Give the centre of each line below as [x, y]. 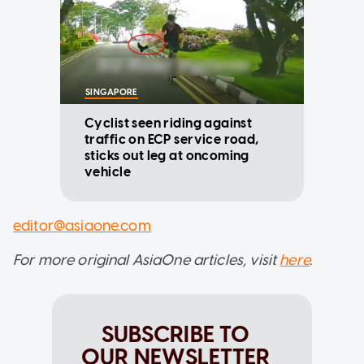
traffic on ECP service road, [172, 140]
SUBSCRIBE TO [175, 334]
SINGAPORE [111, 93]
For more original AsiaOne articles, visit [147, 260]
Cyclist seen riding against [169, 123]
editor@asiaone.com [82, 226]
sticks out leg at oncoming [167, 156]
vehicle [108, 172]
